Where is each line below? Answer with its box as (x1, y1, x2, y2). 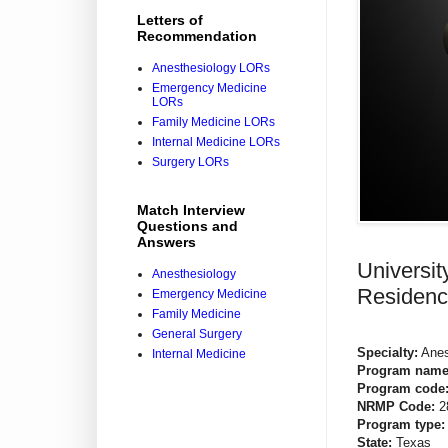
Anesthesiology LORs (152, 61, 270, 76)
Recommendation (137, 28, 257, 45)
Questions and (137, 218, 238, 235)
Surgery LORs (152, 155, 229, 170)
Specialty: (357, 345, 418, 361)
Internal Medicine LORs (152, 135, 280, 150)
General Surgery (152, 327, 242, 342)
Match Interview (137, 202, 245, 219)
